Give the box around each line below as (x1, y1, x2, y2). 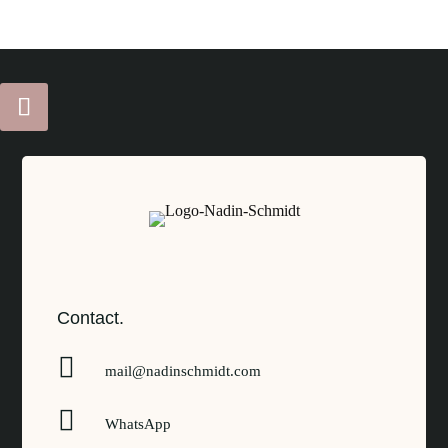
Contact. (57, 308, 125, 328)
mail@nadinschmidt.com (104, 363, 261, 379)
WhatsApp (104, 416, 171, 432)
